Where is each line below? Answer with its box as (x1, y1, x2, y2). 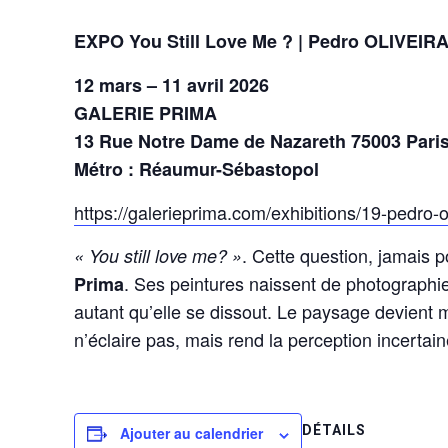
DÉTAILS (302, 422, 367, 439)
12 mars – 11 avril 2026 (74, 72, 270, 99)
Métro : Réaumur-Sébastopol (74, 156, 320, 183)
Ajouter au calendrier (120, 423, 264, 444)
